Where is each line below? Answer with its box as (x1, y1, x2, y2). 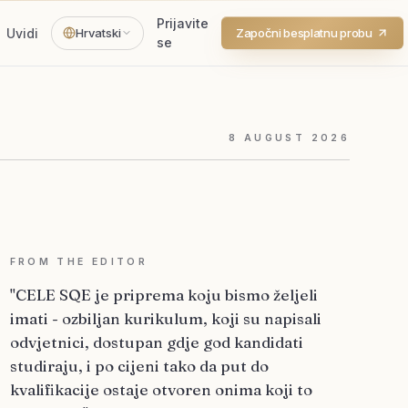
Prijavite (157, 15, 209, 31)
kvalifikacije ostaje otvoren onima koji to (9, 380, 312, 399)
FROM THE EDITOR (9, 256, 148, 268)
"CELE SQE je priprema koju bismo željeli (9, 285, 318, 304)
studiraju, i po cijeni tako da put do (9, 356, 269, 375)
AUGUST (243, 132, 306, 144)
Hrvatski (76, 25, 122, 40)
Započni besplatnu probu (236, 25, 372, 40)
